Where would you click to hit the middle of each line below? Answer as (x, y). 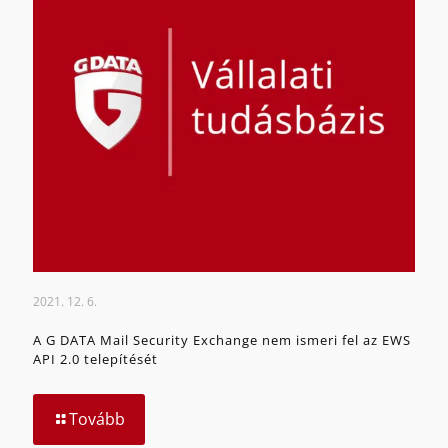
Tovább (97, 419)
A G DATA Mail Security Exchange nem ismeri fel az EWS (222, 340)
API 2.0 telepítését (95, 359)
